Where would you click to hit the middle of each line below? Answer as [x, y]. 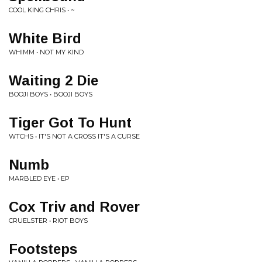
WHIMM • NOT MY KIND [46, 52]
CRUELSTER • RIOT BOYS [48, 220]
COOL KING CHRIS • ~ [42, 10]
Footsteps [43, 249]
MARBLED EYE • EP [39, 178]
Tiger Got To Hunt [70, 123]
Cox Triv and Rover [74, 207]
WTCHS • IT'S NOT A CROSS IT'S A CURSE [74, 136]
